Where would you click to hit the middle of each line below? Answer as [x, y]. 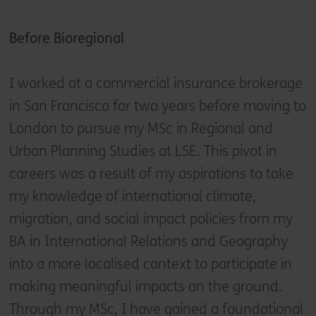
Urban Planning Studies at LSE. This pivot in [143, 151]
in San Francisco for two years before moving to [157, 106]
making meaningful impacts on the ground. [145, 287]
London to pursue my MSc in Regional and [141, 129]
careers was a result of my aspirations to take [151, 174]
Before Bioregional [66, 38]
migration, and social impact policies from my [151, 219]
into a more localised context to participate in [150, 264]
